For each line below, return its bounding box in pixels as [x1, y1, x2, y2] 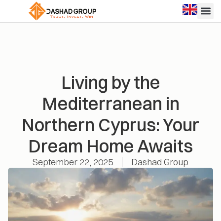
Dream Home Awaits [28, 135, 193, 157]
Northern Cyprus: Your [22, 113, 199, 136]
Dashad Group [131, 156, 188, 168]
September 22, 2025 [33, 156, 113, 168]
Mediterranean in [41, 92, 180, 114]
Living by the [61, 71, 160, 93]
